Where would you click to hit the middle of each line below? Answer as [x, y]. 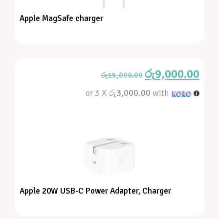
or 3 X [97, 93]
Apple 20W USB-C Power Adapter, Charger [95, 191]
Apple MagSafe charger [61, 18]
